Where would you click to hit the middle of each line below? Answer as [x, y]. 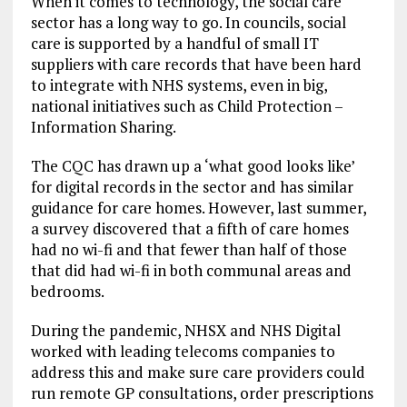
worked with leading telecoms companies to [183, 351]
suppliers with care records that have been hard [196, 64]
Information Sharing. [103, 127]
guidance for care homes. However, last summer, [198, 208]
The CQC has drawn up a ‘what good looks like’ [192, 166]
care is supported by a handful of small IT [174, 43]
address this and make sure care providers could [198, 372]
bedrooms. [67, 291]
